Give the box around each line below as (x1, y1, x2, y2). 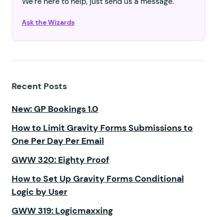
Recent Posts (12, 80, 67, 92)
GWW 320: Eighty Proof (12, 154, 109, 166)
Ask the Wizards (22, 18, 75, 27)
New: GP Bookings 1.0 (12, 103, 98, 115)
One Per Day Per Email (12, 135, 104, 147)
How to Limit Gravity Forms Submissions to (12, 122, 193, 134)
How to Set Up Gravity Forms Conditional (12, 172, 184, 185)
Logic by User (12, 186, 67, 198)
